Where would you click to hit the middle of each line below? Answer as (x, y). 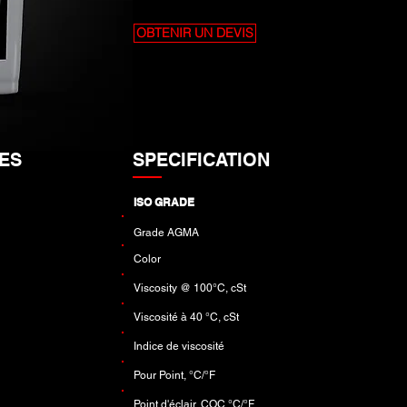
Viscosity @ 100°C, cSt (189, 288)
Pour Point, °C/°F (174, 375)
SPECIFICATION (201, 160)
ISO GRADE (164, 202)
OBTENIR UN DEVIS (194, 33)
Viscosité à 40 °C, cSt (186, 317)
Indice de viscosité (179, 346)
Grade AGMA (166, 233)
